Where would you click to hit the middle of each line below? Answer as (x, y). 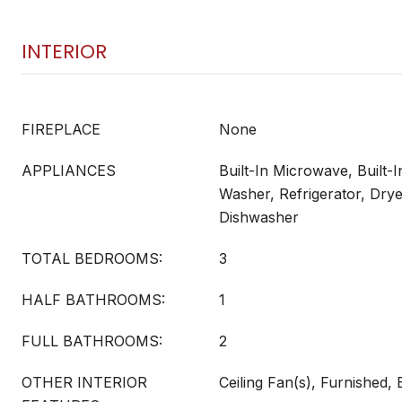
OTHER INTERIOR (84, 382)
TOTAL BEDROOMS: (92, 258)
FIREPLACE (61, 129)
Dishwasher (259, 217)
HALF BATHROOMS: (93, 300)
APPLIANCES (69, 170)
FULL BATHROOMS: (92, 341)
